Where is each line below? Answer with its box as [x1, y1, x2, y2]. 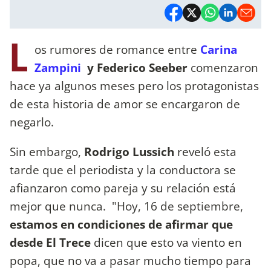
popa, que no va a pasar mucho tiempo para [10, 252, 251, 269]
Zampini [34, 59, 81, 76]
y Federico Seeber [81, 59, 191, 76]
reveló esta [177, 143, 237, 160]
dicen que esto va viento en [94, 233, 242, 250]
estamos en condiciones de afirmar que [10, 215, 233, 232]
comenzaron [191, 59, 258, 76]
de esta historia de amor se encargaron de [10, 95, 240, 112]
